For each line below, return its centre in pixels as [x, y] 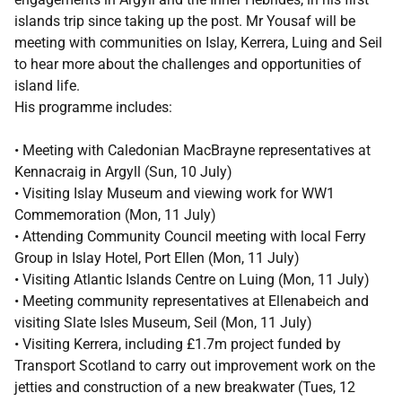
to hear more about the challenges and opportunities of [188, 64]
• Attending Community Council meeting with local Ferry [190, 236]
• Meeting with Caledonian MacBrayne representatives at [192, 150]
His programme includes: [93, 107]
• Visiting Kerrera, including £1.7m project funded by [178, 344]
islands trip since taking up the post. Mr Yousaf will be [185, 21]
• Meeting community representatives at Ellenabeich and [192, 301]
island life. [47, 86]
